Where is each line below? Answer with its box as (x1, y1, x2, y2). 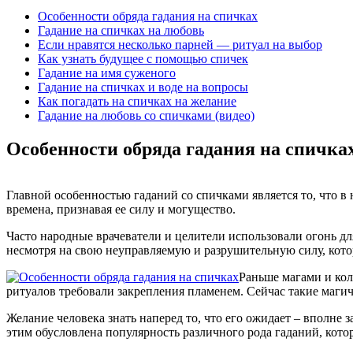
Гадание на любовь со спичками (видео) (38, 108, 255, 122)
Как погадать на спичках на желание (38, 94, 236, 108)
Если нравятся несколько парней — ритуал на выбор (38, 37, 322, 51)
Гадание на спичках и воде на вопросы (38, 80, 248, 94)
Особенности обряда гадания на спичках (38, 9, 258, 23)
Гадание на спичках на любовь (38, 23, 204, 37)
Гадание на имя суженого (38, 65, 176, 80)
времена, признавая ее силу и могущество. (6, 202, 236, 216)
